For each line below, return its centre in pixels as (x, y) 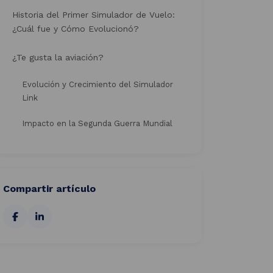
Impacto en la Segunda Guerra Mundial (97, 123)
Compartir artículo (49, 189)
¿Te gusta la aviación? (58, 57)
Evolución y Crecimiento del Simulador (97, 84)
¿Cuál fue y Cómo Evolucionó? (76, 29)
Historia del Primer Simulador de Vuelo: (94, 15)
